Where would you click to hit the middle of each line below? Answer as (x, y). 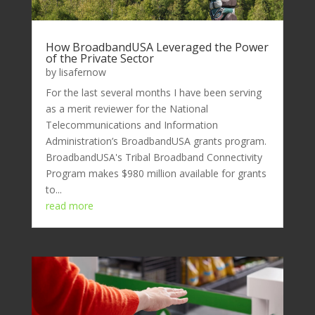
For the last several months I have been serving (153, 92)
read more (69, 205)
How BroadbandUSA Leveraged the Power (157, 47)
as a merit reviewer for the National (127, 108)
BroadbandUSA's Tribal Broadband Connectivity (154, 157)
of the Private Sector (99, 58)
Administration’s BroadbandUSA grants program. (156, 141)
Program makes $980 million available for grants (156, 173)
